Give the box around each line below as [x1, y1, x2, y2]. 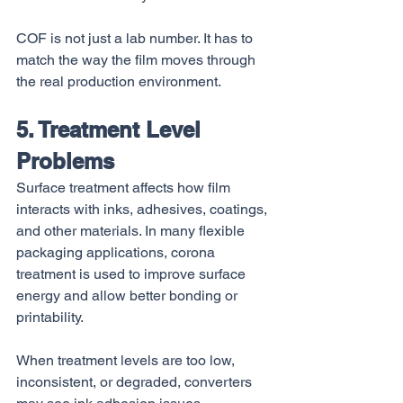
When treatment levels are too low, [16, 352, 238, 369]
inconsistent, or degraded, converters [16, 373, 255, 390]
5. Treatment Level [16, 117, 207, 142]
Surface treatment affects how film [16, 179, 234, 196]
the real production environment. [16, 73, 221, 90]
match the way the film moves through [16, 51, 259, 68]
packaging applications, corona [16, 244, 219, 261]
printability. [16, 309, 84, 326]
